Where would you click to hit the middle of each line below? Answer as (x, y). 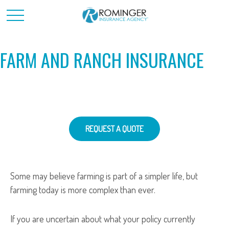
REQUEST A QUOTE (114, 129)
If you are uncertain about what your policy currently (103, 219)
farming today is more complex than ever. (83, 190)
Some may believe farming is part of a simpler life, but (104, 176)
